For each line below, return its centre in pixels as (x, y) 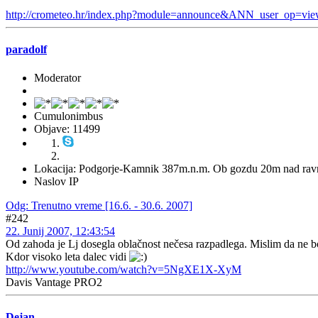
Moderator (57, 77)
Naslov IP (56, 181)
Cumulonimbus (68, 116)
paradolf (26, 50)
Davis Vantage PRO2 (54, 282)
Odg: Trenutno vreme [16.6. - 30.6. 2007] (99, 205)
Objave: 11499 (67, 128)
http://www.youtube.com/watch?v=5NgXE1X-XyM (124, 269)
